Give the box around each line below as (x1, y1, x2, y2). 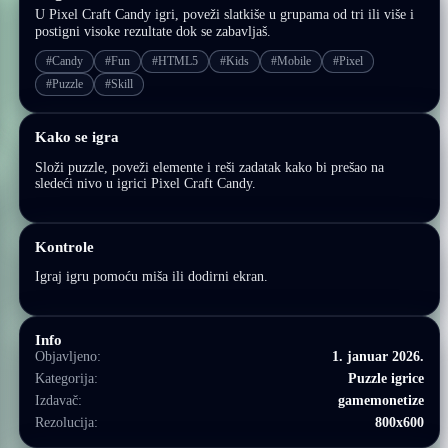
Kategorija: (35, 371, 99, 386)
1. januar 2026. (331, 349, 424, 364)
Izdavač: (35, 393, 83, 408)
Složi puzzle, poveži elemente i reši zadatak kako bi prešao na (35, 159, 385, 175)
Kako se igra (35, 128, 120, 145)
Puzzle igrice (347, 371, 424, 386)
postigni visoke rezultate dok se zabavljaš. (35, 23, 272, 39)
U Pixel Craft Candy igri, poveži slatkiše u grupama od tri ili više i (35, 6, 415, 22)
